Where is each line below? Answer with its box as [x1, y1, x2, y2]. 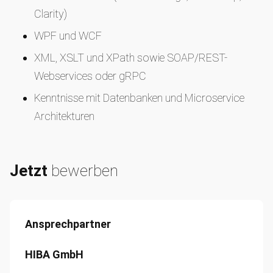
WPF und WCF [34, 29, 102, 42]
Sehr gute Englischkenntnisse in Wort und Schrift [34, 132, 255, 144]
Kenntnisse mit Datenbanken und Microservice [34, 91, 244, 104]
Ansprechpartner [25, 218, 111, 230]
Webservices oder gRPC [34, 69, 146, 82]
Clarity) [34, 7, 67, 20]
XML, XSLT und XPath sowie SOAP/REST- [34, 51, 227, 64]
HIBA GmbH [25, 248, 83, 261]
